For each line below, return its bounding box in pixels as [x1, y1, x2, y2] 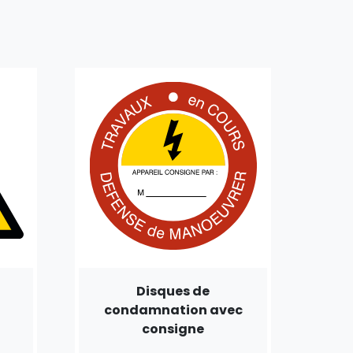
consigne [142, 319, 205, 338]
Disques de [136, 281, 210, 300]
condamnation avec [103, 300, 243, 319]
